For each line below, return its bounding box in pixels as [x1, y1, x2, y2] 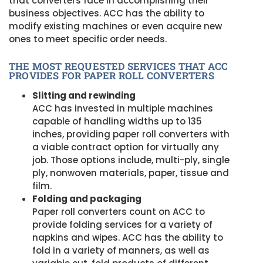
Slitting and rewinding [32, 89, 136, 102]
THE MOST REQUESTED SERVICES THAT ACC [9, 59, 228, 72]
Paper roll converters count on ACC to [32, 205, 205, 218]
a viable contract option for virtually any [32, 140, 219, 153]
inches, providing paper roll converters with [32, 127, 230, 140]
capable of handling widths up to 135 [32, 114, 202, 127]
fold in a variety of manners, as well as [32, 244, 210, 257]
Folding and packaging [32, 192, 141, 205]
